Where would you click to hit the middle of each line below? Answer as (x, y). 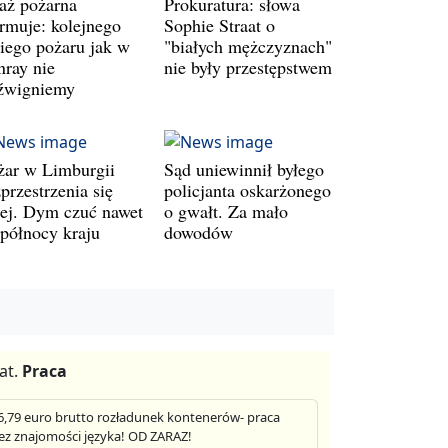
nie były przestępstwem (248, 67)
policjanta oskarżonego (247, 190)
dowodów (198, 232)
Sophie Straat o (219, 25)
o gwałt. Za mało (226, 211)
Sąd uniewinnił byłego (244, 169)
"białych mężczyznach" (248, 46)
